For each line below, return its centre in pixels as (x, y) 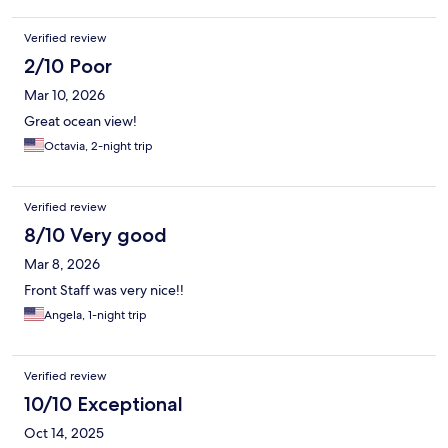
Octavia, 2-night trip (98, 146)
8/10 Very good (95, 235)
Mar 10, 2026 (64, 95)
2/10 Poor (68, 66)
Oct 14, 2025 (64, 433)
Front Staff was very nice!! (104, 290)
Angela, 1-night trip (95, 315)
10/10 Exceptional (103, 404)
